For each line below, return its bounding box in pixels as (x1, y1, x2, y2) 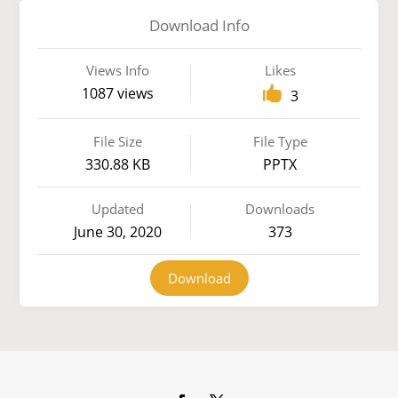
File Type (252, 131, 307, 150)
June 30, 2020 (74, 222, 163, 243)
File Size (93, 131, 143, 150)
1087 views (82, 84, 155, 104)
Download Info (148, 14, 250, 36)
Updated (92, 200, 145, 219)
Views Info (86, 61, 150, 80)
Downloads (245, 200, 315, 219)
